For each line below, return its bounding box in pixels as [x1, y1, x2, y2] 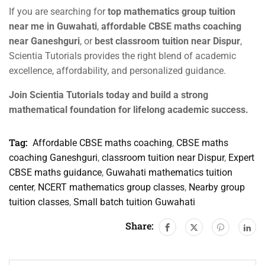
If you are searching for [9, 5, 108, 17]
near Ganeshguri [9, 35, 80, 47]
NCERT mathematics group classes [38, 181, 185, 193]
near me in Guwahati [9, 20, 97, 32]
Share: [125, 219, 154, 232]
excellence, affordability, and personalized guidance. [9, 64, 226, 76]
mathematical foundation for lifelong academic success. [9, 104, 248, 115]
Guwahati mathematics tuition [106, 166, 232, 178]
